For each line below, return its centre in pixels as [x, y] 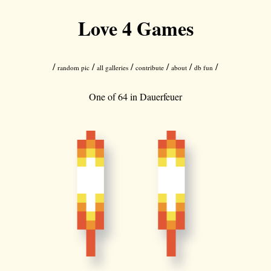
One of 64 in [114, 96]
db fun [204, 67]
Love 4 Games [135, 28]
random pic [74, 67]
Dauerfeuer [161, 96]
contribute [150, 67]
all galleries [113, 67]
